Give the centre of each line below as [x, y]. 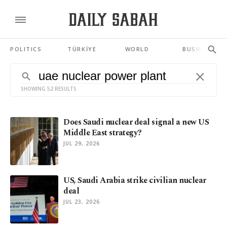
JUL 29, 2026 [82, 143]
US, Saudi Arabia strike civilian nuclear [135, 180]
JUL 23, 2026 [82, 202]
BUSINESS [199, 49]
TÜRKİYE [82, 49]
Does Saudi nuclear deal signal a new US [136, 122]
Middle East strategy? [103, 133]
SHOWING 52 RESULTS [49, 89]
